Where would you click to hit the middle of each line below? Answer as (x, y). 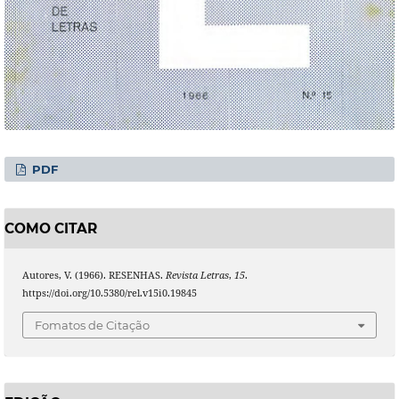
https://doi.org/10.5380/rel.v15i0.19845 (109, 293)
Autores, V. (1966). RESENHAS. (94, 276)
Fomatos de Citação (92, 325)
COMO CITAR (50, 228)
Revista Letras (197, 276)
